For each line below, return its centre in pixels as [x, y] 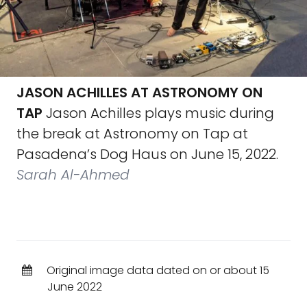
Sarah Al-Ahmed [73, 175]
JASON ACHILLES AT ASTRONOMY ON [139, 93]
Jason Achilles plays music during [158, 113]
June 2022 [74, 287]
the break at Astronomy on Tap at [132, 134]
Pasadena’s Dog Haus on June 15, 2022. [147, 154]
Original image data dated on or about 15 [156, 270]
